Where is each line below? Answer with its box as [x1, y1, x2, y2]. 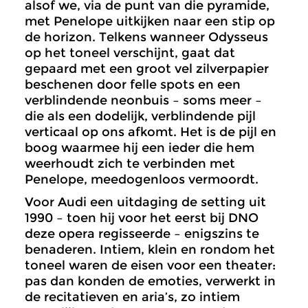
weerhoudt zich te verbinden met [25, 156, 235, 172]
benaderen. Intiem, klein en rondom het [25, 242, 275, 258]
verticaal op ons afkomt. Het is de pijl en [25, 124, 276, 140]
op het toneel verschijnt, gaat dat [25, 45, 235, 61]
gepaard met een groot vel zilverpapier [25, 61, 269, 77]
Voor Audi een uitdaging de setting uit [25, 195, 266, 210]
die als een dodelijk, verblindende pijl [25, 109, 256, 124]
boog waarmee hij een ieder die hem [25, 140, 254, 156]
